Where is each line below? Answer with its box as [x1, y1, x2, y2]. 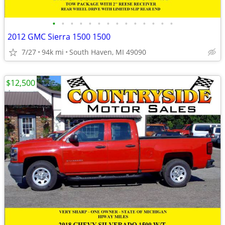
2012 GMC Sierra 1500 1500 [8, 31, 110, 42]
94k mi [42, 47, 64, 57]
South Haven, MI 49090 [69, 47, 146, 57]
